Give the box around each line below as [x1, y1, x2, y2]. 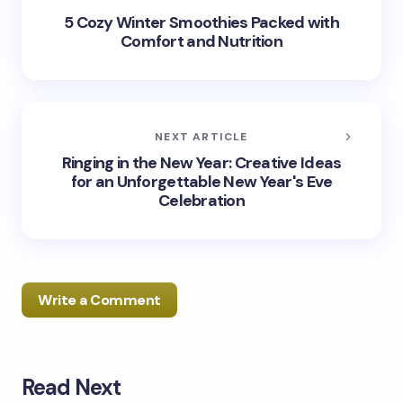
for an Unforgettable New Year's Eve [70, 170, 333, 193]
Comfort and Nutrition [121, 30, 282, 52]
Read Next [22, 372, 121, 401]
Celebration [157, 189, 246, 211]
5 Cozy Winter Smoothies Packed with [64, 11, 339, 33]
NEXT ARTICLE [155, 129, 248, 144]
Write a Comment [38, 290, 161, 309]
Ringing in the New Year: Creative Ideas [61, 151, 342, 174]
